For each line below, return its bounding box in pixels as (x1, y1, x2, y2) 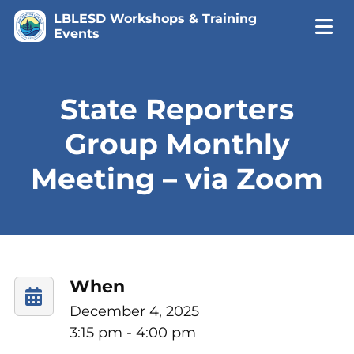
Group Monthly (64, 126, 290, 161)
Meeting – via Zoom (31, 161, 323, 196)
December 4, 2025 (69, 303, 199, 320)
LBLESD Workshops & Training (53, 11, 257, 26)
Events (53, 26, 100, 41)
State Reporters (60, 92, 294, 126)
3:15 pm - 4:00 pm (69, 324, 196, 341)
